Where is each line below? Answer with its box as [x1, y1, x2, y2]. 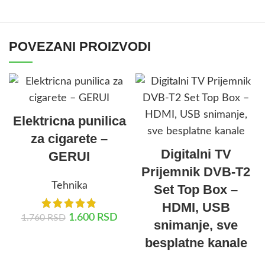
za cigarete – [31, 131, 108, 147]
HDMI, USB [161, 200, 230, 215]
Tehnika [51, 180, 88, 192]
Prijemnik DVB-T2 [141, 164, 250, 180]
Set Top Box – [154, 182, 238, 198]
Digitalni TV [160, 147, 231, 162]
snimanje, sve [154, 218, 238, 233]
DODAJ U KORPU [40, 237, 98, 245]
